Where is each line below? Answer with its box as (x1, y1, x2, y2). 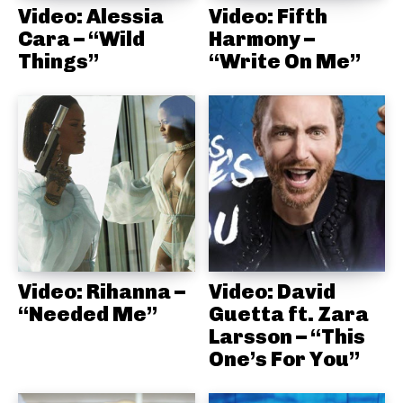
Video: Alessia (18, 3, 164, 29)
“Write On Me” (208, 48, 361, 74)
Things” (18, 48, 99, 74)
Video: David (208, 279, 336, 305)
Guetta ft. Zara (208, 301, 369, 327)
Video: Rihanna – (18, 279, 185, 305)
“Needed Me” (18, 301, 157, 327)
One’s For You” (208, 346, 360, 372)
